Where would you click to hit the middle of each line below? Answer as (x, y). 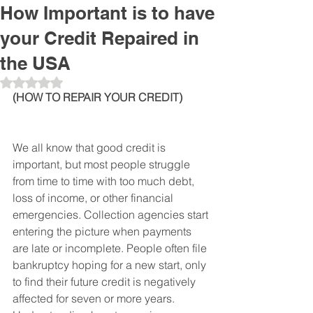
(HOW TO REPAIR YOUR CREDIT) (97, 97)
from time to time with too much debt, (105, 181)
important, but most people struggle (103, 164)
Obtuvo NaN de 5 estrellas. (91, 82)
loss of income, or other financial (94, 198)
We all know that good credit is (90, 147)
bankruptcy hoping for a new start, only (111, 265)
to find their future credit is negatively (105, 282)
